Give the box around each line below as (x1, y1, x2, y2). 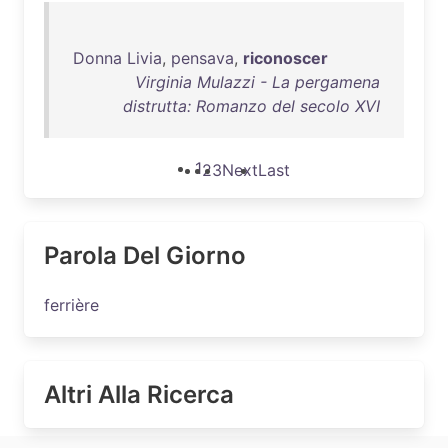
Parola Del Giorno (44, 241, 246, 270)
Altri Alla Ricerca (44, 380, 234, 409)
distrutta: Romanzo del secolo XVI (123, 96, 380, 116)
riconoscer (243, 48, 328, 68)
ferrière (44, 295, 99, 315)
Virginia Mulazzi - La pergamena (135, 72, 380, 92)
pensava (171, 48, 234, 68)
